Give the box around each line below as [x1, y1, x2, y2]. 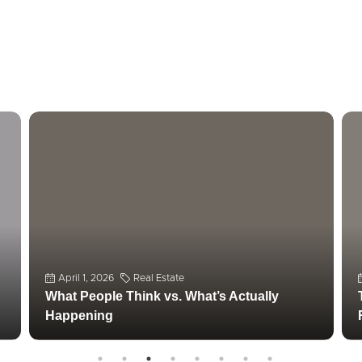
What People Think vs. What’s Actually [45, 61, 279, 75]
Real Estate [133, 44, 184, 55]
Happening [45, 80, 113, 95]
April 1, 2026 [58, 44, 114, 55]
